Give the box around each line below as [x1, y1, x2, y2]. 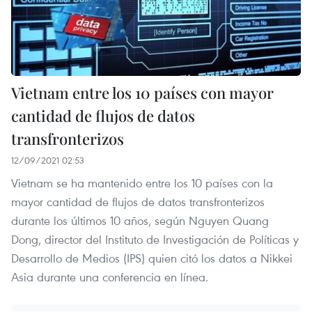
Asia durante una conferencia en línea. [11, 268, 208, 285]
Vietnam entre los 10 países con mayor [11, 81, 274, 103]
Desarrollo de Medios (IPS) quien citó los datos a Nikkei [11, 249, 292, 266]
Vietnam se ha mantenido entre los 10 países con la [11, 174, 273, 191]
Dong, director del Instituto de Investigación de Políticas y [11, 231, 299, 247]
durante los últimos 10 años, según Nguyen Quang [11, 212, 269, 228]
